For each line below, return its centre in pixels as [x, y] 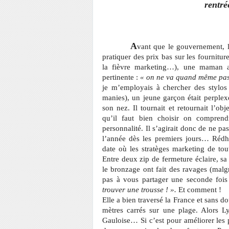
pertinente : [121, 77]
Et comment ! [200, 190]
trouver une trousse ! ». [140, 190]
